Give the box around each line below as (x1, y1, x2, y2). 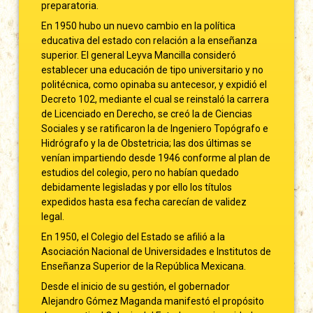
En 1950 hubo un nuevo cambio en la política (41, 20, 236, 31)
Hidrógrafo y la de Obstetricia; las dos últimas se (41, 137, 252, 149)
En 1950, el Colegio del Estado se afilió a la (41, 231, 226, 242)
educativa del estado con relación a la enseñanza (41, 34, 258, 46)
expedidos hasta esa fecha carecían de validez (41, 196, 247, 208)
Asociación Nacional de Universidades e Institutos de (41, 245, 272, 257)
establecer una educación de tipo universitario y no (41, 64, 264, 75)
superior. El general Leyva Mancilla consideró (41, 49, 237, 61)
